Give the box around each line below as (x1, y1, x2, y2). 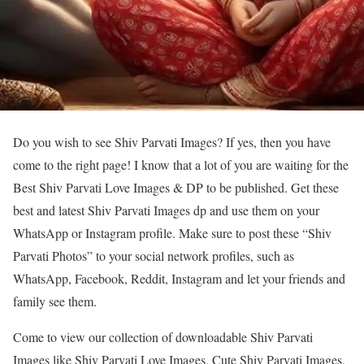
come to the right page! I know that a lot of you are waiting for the (13, 155, 349, 173)
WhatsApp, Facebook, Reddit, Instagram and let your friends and (13, 269, 345, 287)
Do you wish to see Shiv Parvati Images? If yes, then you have (13, 132, 331, 150)
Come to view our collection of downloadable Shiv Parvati (13, 327, 313, 345)
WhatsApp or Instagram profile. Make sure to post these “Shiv (13, 223, 331, 241)
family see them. (13, 292, 97, 310)
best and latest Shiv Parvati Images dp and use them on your (13, 201, 319, 219)
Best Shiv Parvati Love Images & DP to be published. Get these (13, 178, 339, 196)
